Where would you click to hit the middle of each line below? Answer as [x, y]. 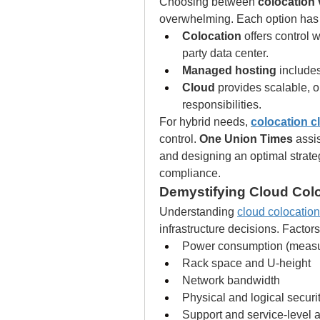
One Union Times [246, 139]
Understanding [198, 212]
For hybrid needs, [205, 122]
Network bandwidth [231, 280]
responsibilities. [222, 105]
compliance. [190, 173]
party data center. [225, 53]
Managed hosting [229, 70]
